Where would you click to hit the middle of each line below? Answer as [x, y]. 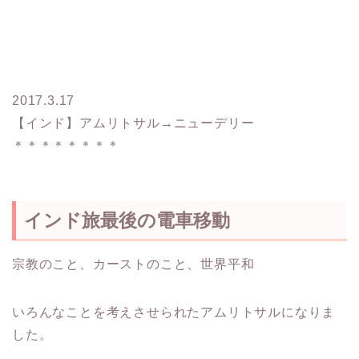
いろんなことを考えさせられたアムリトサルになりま [174, 312]
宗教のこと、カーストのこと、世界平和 [133, 264]
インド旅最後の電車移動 [127, 220]
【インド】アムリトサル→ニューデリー [133, 123]
